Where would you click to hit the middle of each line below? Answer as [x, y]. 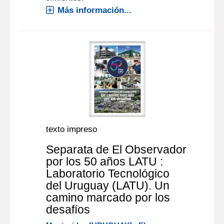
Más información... [95, 10]
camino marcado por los [108, 197]
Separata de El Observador [116, 149]
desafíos [68, 209]
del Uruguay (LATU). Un [108, 185]
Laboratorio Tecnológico [108, 173]
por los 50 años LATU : [105, 161]
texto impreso [72, 129]
